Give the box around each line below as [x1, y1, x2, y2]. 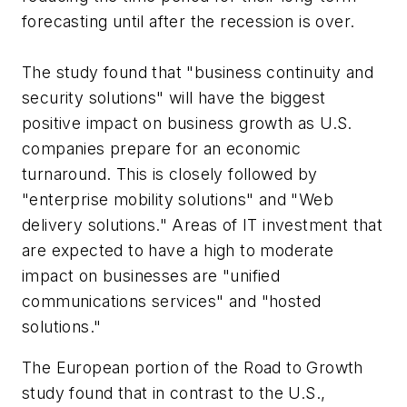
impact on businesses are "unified [22, 265, 281, 285]
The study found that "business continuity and [22, 62, 373, 82]
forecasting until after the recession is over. [22, 11, 355, 31]
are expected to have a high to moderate [22, 240, 334, 260]
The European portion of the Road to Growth [22, 358, 363, 378]
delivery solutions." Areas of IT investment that [22, 214, 383, 234]
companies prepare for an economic [22, 138, 302, 158]
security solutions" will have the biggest [22, 87, 326, 107]
